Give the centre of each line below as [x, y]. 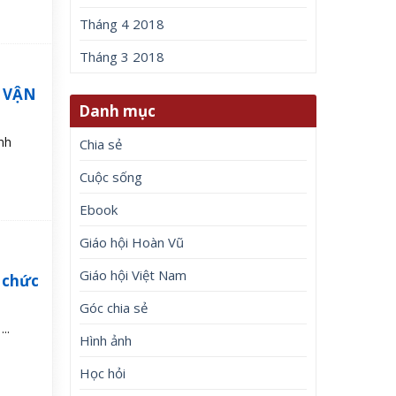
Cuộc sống [111, 176]
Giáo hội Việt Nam [133, 274]
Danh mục [118, 110]
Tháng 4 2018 [122, 24]
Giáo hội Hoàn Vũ [132, 242]
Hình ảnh [106, 340]
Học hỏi [103, 373]
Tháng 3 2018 [122, 57]
